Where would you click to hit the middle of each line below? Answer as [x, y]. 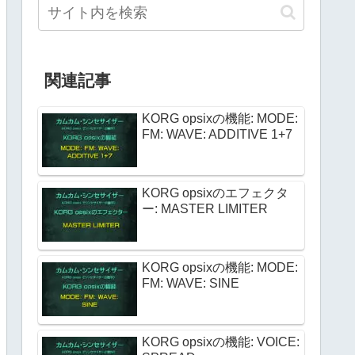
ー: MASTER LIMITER [205, 208]
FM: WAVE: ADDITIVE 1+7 [217, 134]
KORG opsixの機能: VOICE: [221, 342]
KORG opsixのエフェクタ [215, 193]
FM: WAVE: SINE [191, 283]
